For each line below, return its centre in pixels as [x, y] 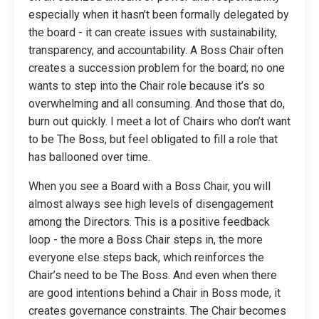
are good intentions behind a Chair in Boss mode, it [155, 293]
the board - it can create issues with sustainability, [153, 32]
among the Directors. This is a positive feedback [149, 222]
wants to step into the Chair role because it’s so [147, 86]
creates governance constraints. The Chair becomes [157, 311]
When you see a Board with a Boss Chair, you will [150, 186]
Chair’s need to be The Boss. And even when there [153, 275]
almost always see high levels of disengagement [151, 204]
